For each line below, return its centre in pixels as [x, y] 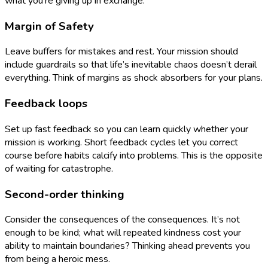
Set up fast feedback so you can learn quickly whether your [127, 129]
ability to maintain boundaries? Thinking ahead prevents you [127, 246]
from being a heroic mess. [57, 259]
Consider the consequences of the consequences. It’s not [122, 220]
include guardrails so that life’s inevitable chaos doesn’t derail [131, 65]
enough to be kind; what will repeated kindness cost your [123, 233]
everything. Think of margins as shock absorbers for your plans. [134, 78]
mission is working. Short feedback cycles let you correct [121, 142]
